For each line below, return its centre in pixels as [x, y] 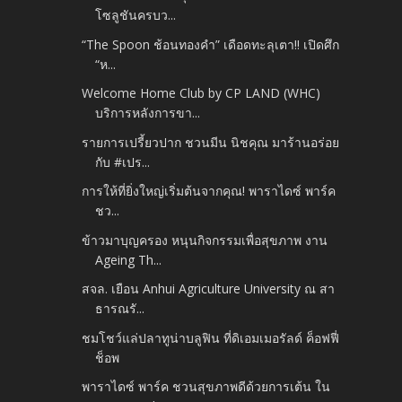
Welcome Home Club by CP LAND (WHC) [201, 93]
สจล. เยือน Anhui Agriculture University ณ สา [209, 289]
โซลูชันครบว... [136, 15]
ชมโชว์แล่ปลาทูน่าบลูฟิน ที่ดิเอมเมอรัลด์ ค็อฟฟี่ [211, 337]
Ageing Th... [129, 259]
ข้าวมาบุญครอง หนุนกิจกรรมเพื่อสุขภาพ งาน [205, 240]
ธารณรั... [120, 309]
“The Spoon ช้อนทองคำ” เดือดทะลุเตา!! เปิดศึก [211, 44]
